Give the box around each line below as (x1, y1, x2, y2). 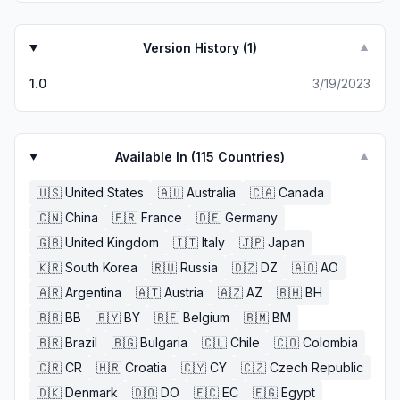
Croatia (125, 360, 167, 375)
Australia (187, 185, 236, 200)
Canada (279, 185, 324, 200)
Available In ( (115, 149, 196, 164)
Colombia (303, 335, 358, 350)
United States (65, 185, 144, 200)
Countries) (214, 149, 286, 164)
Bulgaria (140, 335, 187, 350)
